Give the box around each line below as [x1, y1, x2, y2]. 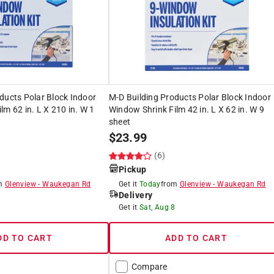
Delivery [118, 190, 153, 200]
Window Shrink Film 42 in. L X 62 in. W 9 [108, 104, 264, 114]
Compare [131, 261, 168, 272]
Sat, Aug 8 [139, 202, 176, 212]
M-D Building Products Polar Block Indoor [108, 92, 271, 102]
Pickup [118, 164, 147, 174]
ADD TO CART [165, 232, 228, 243]
